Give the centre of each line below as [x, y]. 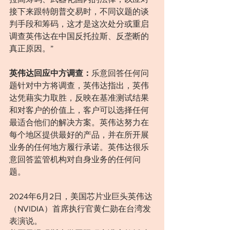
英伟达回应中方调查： [50, 73]
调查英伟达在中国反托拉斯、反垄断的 [79, 36]
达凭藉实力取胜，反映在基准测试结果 [79, 98]
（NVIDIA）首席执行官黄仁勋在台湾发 [80, 209]
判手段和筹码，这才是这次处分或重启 [79, 24]
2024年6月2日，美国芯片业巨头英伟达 [81, 197]
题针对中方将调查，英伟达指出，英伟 [79, 86]
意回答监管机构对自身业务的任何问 [75, 160]
